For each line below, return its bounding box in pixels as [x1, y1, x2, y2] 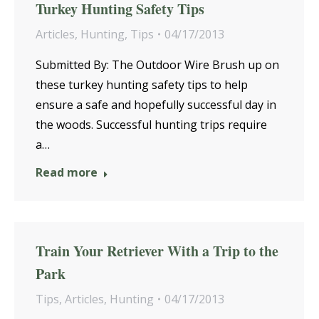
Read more [36, 164, 98, 180]
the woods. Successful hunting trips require [36, 117, 267, 132]
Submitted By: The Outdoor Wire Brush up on [36, 57, 279, 73]
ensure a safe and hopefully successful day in [36, 97, 276, 113]
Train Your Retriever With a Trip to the [36, 241, 278, 261]
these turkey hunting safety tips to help [36, 77, 248, 93]
